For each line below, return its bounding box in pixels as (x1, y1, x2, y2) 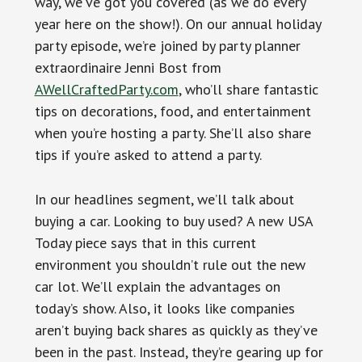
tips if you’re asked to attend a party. (34, 145, 262, 164)
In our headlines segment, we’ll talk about (34, 189, 294, 208)
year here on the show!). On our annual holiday (34, 14, 321, 33)
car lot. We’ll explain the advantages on (34, 276, 280, 296)
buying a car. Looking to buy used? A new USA (34, 211, 313, 230)
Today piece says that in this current (34, 233, 256, 252)
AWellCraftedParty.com (34, 79, 179, 99)
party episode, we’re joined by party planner (34, 36, 301, 55)
